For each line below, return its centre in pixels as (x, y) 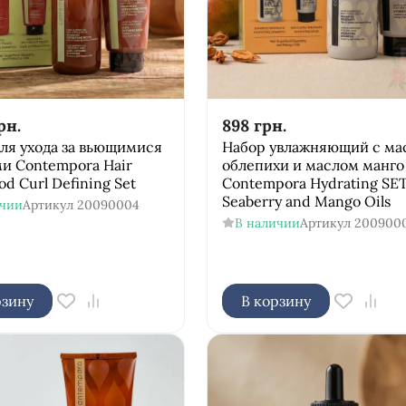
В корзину (275, 300)
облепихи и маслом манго (313, 164)
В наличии (267, 222)
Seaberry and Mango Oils (306, 201)
